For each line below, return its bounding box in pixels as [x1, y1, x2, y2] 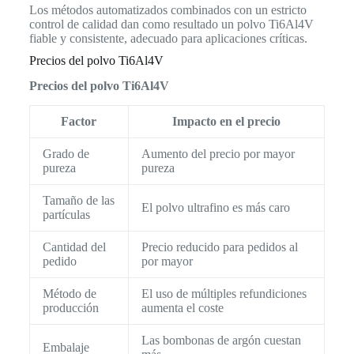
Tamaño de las [42, 194, 115, 208]
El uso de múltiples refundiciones [141, 287, 307, 301]
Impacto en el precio [171, 115, 281, 129]
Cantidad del [42, 240, 106, 254]
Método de [42, 287, 96, 301]
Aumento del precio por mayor [141, 147, 295, 161]
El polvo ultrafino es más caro [141, 201, 290, 215]
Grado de [42, 147, 89, 161]
